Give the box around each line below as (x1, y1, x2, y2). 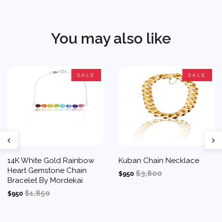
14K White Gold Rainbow (7, 156, 94, 165)
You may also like (51, 30, 171, 47)
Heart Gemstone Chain (7, 166, 87, 175)
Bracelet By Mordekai (7, 176, 83, 185)
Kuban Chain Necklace (118, 156, 199, 165)
